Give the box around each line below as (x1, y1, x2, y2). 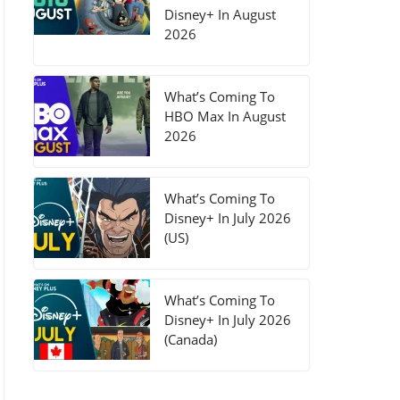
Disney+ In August (163, 5, 276, 23)
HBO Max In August (163, 107, 286, 125)
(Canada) (163, 330, 217, 348)
